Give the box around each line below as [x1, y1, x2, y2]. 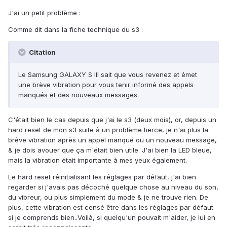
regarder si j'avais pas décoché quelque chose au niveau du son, [8, 183, 218, 192]
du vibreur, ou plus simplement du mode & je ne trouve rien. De [8, 193, 208, 202]
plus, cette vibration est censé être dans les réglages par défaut [8, 203, 213, 212]
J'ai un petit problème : [8, 9, 81, 17]
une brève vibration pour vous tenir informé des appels [18, 81, 194, 89]
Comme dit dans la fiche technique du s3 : [8, 25, 143, 34]
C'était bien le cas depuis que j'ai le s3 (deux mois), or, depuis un [8, 116, 216, 124]
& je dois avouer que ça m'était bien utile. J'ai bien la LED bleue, [8, 146, 212, 155]
